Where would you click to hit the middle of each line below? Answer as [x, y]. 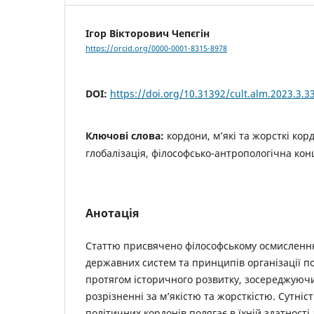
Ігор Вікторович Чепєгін [148, 33]
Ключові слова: [126, 136]
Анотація [112, 213]
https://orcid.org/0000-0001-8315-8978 [156, 49]
